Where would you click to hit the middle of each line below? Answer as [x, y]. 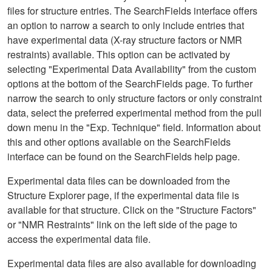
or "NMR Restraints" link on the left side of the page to [122, 224]
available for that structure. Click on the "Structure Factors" [132, 210]
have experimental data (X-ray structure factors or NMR [125, 40]
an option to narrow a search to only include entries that [126, 25]
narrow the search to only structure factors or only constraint [134, 98]
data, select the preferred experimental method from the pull [134, 113]
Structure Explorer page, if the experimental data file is [123, 195]
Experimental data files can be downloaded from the [119, 181]
